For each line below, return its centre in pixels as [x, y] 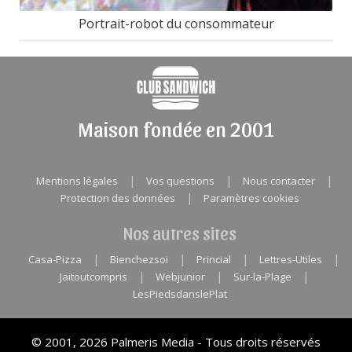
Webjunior [180, 276]
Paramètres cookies [251, 198]
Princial [214, 259]
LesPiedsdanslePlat [180, 293]
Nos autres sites [180, 232]
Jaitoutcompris [93, 276]
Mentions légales [77, 180]
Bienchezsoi [139, 259]
